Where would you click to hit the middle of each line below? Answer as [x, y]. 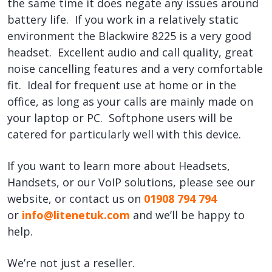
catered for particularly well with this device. [124, 134]
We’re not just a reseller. [71, 263]
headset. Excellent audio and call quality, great [130, 52]
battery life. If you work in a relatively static [123, 19]
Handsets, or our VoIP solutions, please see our [131, 182]
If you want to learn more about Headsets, [119, 165]
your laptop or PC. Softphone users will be [120, 117]
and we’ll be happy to [187, 215]
